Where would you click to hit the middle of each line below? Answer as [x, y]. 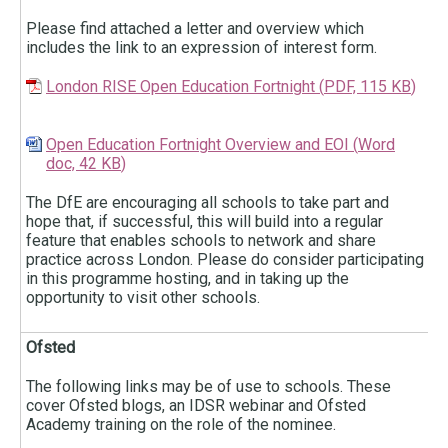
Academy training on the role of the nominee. [183, 425]
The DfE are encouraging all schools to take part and [207, 203]
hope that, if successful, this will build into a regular [204, 222]
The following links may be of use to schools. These [208, 387]
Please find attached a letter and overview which [195, 29]
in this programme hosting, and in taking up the [187, 279]
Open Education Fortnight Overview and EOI [197, 145]
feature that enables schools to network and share [201, 241]
